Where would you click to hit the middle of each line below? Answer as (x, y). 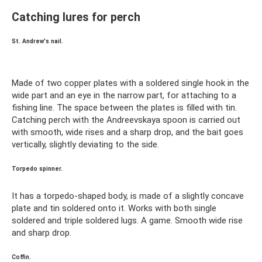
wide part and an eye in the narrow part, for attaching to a (124, 95)
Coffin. (21, 257)
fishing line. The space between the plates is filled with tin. (124, 107)
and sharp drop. (42, 232)
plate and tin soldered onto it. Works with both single (114, 208)
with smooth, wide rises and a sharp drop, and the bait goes (127, 132)
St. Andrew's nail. (37, 41)
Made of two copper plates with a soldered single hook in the (130, 83)
